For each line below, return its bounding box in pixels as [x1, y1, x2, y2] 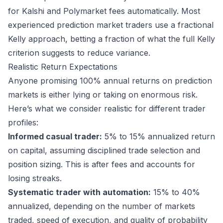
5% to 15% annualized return [102, 131, 215, 142]
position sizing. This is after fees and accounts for [8, 159, 195, 170]
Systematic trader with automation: [8, 187, 151, 198]
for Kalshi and [8, 6, 63, 16]
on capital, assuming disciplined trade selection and [8, 145, 200, 156]
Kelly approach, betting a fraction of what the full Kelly [8, 34, 215, 44]
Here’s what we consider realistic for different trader [8, 104, 206, 114]
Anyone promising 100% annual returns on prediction [8, 76, 212, 86]
